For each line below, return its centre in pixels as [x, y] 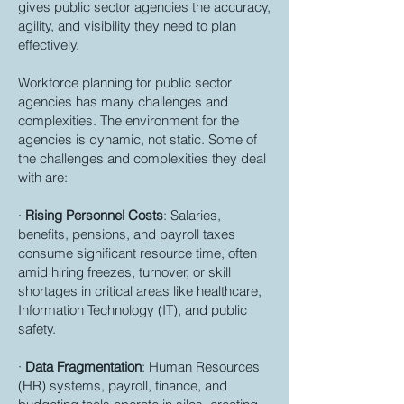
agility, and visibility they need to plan [127, 26]
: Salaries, [192, 215]
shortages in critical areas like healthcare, [140, 291]
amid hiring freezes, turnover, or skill [124, 272]
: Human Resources [201, 367]
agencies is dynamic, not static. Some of [138, 139]
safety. [37, 329]
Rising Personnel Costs [94, 215]
